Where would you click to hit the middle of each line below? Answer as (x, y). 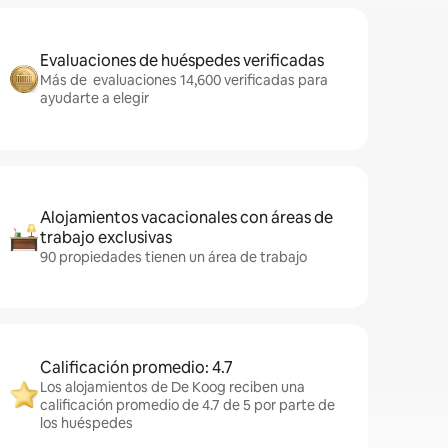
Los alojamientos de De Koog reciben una (172, 387)
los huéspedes (86, 423)
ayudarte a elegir (94, 98)
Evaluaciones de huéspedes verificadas (182, 60)
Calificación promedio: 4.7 (136, 367)
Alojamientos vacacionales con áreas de (186, 217)
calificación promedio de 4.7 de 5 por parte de (187, 405)
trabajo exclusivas (106, 237)
